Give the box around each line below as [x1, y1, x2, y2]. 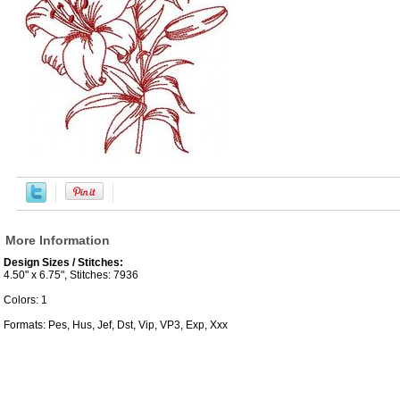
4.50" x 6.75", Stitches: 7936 [4, 269, 138, 282]
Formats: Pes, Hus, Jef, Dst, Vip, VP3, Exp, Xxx [4, 319, 228, 332]
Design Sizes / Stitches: [4, 256, 123, 270]
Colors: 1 [4, 294, 47, 307]
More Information [5, 233, 110, 248]
